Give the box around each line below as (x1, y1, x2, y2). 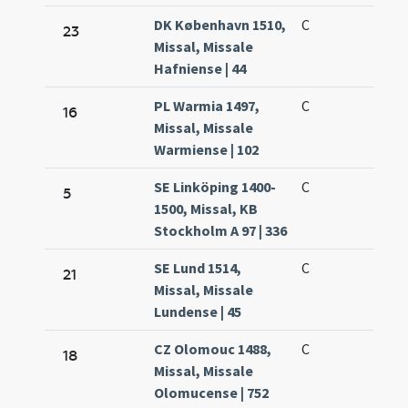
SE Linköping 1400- (154, 178, 277, 197)
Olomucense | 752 (154, 383, 270, 403)
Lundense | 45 (154, 302, 242, 321)
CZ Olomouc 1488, (154, 340, 272, 359)
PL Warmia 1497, (154, 97, 260, 116)
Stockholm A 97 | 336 (154, 221, 288, 240)
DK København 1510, (154, 15, 287, 35)
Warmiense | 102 (154, 140, 260, 159)
